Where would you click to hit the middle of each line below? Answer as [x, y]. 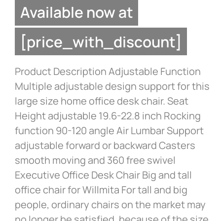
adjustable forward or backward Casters [105, 146]
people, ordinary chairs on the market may [110, 205]
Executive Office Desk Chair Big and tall [103, 175]
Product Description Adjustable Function [108, 72]
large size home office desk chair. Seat [102, 101]
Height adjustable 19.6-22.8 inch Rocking [108, 116]
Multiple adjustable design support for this [112, 86]
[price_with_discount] [101, 41]
